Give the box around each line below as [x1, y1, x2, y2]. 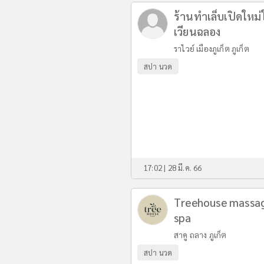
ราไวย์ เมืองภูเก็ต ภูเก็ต [174, 43, 249, 54]
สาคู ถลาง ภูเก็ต [174, 229, 227, 240]
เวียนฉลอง [174, 24, 221, 38]
